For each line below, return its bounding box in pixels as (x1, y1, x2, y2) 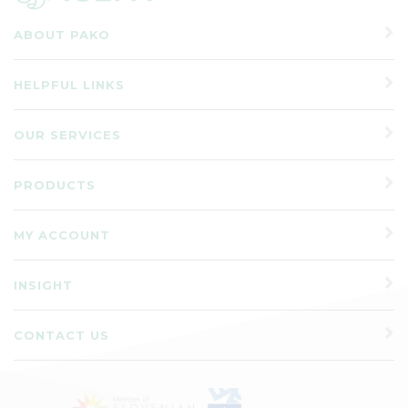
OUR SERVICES (14, 127, 121, 142)
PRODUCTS (14, 177, 96, 192)
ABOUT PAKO (14, 26, 110, 42)
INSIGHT (14, 277, 73, 292)
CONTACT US (14, 327, 109, 342)
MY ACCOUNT (14, 227, 110, 242)
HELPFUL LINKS (14, 76, 125, 92)
